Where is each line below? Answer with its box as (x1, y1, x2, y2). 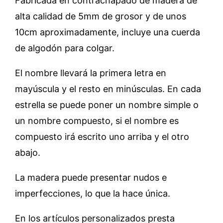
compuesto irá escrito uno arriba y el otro (15, 131, 189, 142)
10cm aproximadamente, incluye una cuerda (15, 27, 200, 37)
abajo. (15, 147, 40, 158)
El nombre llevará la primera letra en (15, 68, 166, 78)
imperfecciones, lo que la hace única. (15, 188, 170, 199)
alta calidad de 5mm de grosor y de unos (15, 11, 186, 21)
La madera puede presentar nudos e (15, 172, 167, 183)
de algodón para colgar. (15, 43, 114, 53)
